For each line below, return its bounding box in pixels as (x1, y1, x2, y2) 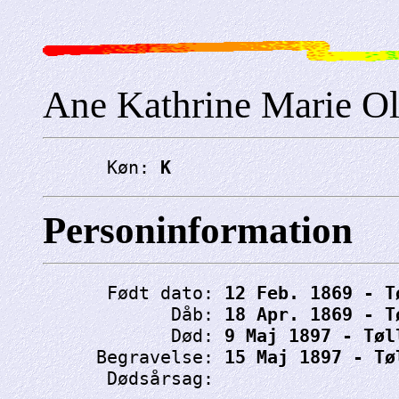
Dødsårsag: (43, 367, 224, 389)
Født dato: (43, 281, 224, 304)
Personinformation (43, 208, 353, 251)
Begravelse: (43, 346, 224, 368)
